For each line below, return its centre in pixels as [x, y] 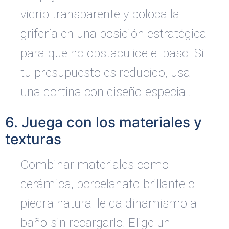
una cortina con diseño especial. [106, 92]
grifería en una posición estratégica [114, 34]
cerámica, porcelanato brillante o [108, 184]
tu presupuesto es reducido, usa [106, 73]
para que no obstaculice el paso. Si [112, 53]
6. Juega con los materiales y [104, 122]
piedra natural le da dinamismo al [110, 204]
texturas [33, 139]
